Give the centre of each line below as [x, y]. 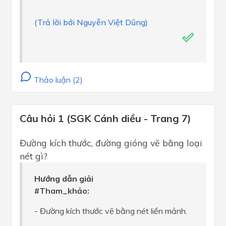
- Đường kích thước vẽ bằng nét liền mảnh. [111, 211]
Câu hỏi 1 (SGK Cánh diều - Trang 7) [105, 119]
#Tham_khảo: [62, 191]
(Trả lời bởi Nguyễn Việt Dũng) [91, 22]
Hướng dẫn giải [64, 179]
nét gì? [34, 156]
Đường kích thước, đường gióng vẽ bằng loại [111, 143]
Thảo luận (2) [57, 80]
